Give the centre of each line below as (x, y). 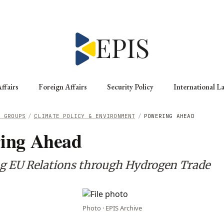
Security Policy (130, 87)
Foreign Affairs (63, 87)
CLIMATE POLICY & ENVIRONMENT (85, 116)
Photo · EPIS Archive (112, 208)
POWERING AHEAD (169, 116)
